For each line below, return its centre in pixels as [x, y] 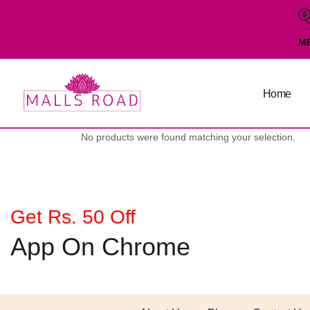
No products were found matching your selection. [188, 137]
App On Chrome [100, 247]
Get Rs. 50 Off [73, 217]
